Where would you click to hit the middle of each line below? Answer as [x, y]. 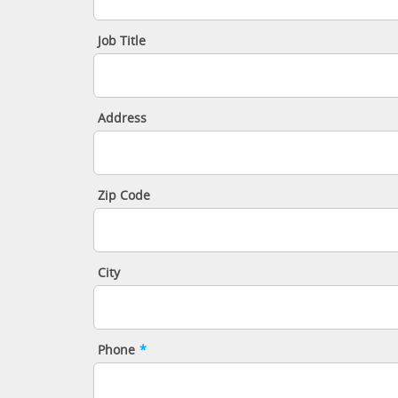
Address [122, 119]
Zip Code [123, 196]
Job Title [121, 41]
